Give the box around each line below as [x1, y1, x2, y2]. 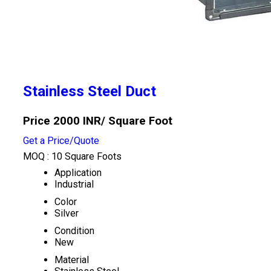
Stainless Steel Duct [22, 83, 156, 100]
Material [54, 254, 89, 266]
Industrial [54, 178, 94, 190]
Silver [54, 207, 79, 219]
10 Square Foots [51, 151, 122, 162]
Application [54, 167, 102, 178]
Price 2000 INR [22, 114, 101, 128]
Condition [54, 225, 94, 237]
